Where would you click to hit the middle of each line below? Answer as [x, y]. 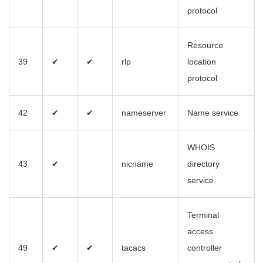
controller [205, 248]
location [202, 62]
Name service [213, 113]
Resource [205, 45]
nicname [137, 164]
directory [203, 164]
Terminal [203, 215]
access [200, 232]
